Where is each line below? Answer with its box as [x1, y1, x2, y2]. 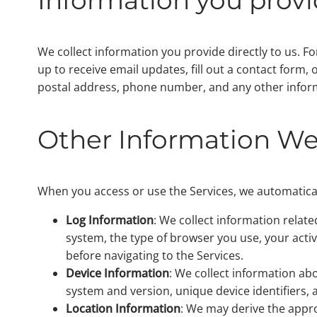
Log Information [66, 212, 154, 228]
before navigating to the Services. [66, 247, 244, 263]
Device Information [66, 265, 170, 281]
